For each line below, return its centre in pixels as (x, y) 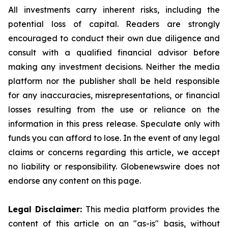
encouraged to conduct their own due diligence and (114, 38)
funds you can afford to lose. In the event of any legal (114, 138)
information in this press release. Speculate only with (114, 123)
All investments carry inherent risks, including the (114, 9)
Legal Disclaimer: (45, 209)
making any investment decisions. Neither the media (114, 66)
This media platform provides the (151, 209)
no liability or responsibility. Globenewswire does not (114, 166)
